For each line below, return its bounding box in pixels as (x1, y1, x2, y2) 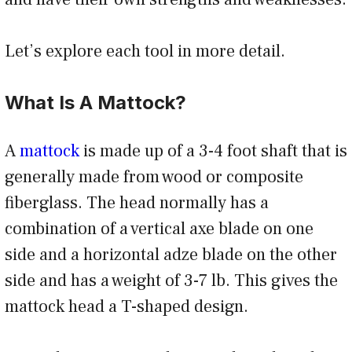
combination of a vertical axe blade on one (5, 218, 313, 240)
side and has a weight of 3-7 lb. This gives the (5, 269, 338, 292)
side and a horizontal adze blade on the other (5, 244, 337, 266)
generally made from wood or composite (5, 166, 303, 189)
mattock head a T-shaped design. (5, 295, 248, 318)
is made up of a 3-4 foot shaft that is (83, 140, 347, 163)
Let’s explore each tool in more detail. (5, 40, 285, 63)
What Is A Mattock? (5, 91, 186, 115)
